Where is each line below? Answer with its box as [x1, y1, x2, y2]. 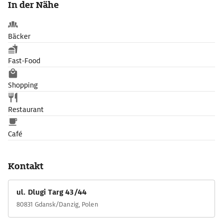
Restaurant [8, 105, 44, 114]
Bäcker [8, 32, 30, 41]
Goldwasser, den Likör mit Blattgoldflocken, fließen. [8, 4, 176, 13]
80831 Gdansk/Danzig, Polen [16, 200, 98, 209]
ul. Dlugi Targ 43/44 [16, 188, 87, 197]
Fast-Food [8, 56, 40, 65]
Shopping [8, 81, 38, 90]
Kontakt [8, 160, 43, 172]
